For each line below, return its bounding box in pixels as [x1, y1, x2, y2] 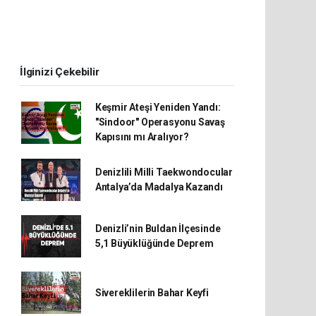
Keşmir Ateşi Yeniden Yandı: [95, 102, 221, 113]
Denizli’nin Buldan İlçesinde [95, 223, 221, 234]
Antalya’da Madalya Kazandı [95, 181, 223, 193]
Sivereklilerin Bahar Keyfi [95, 286, 209, 298]
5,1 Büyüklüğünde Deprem [95, 238, 214, 249]
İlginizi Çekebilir [20, 66, 99, 78]
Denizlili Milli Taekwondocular [95, 166, 233, 178]
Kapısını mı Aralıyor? [95, 131, 189, 142]
